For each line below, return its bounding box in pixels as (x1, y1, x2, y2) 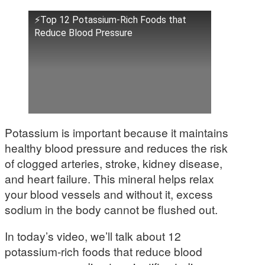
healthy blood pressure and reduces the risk (5, 140, 228, 156)
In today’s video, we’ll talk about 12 (5, 228, 181, 244)
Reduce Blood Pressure (34, 27, 132, 39)
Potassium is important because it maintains (5, 124, 228, 141)
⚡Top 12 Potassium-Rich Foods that (34, 14, 186, 26)
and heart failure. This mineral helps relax (5, 170, 214, 187)
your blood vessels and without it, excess (5, 186, 213, 202)
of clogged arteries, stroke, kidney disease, (5, 155, 222, 172)
